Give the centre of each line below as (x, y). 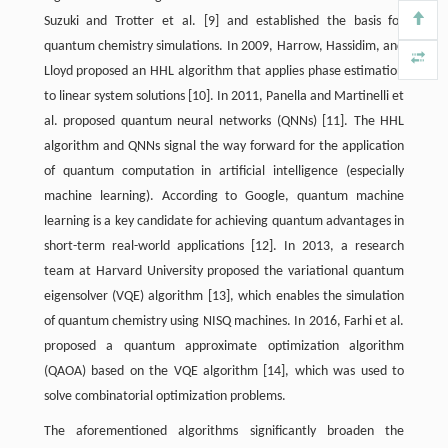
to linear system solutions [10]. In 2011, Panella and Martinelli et (224, 96)
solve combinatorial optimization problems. (164, 396)
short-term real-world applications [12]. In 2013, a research (224, 246)
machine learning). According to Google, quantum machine (224, 196)
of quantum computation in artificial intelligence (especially (224, 171)
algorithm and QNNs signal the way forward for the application (224, 146)
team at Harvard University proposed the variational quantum (224, 271)
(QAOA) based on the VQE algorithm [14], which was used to (224, 371)
